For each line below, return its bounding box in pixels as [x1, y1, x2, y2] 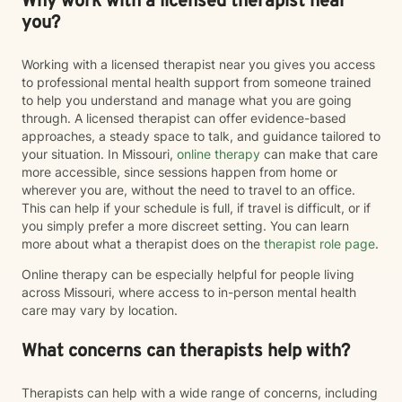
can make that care [260, 146, 378, 162]
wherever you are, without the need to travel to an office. [22, 182, 355, 197]
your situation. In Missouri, [22, 146, 173, 162]
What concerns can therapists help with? [22, 340, 350, 363]
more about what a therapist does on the [22, 236, 260, 251]
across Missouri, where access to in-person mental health [22, 284, 356, 300]
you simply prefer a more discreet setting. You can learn [22, 218, 349, 233]
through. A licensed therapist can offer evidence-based [22, 110, 346, 126]
